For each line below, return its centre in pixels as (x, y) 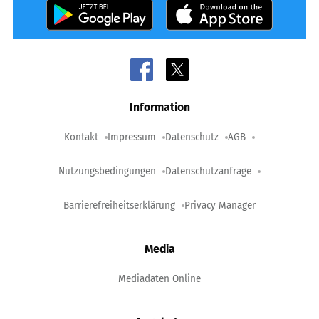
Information (159, 107)
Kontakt (81, 137)
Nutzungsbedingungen (107, 171)
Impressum (132, 137)
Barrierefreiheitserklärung (119, 205)
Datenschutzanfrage (208, 171)
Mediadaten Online (159, 278)
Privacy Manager (220, 205)
